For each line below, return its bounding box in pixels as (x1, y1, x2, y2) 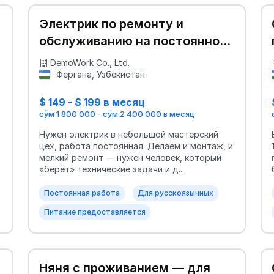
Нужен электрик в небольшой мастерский (39, 129, 218, 140)
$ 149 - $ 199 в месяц (39, 95, 145, 108)
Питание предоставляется (44, 207, 146, 217)
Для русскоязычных (138, 188, 213, 198)
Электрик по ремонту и (39, 16, 183, 31)
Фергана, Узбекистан (53, 68, 145, 80)
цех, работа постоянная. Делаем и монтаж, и (39, 141, 233, 152)
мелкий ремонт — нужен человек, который (39, 152, 221, 163)
